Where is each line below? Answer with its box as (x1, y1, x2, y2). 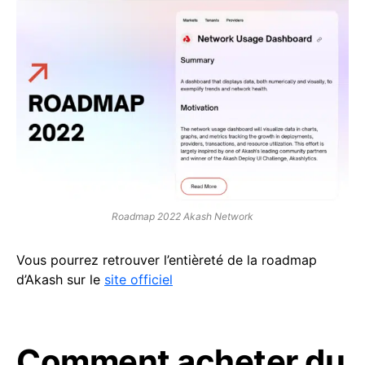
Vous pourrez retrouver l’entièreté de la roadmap (16, 252, 317, 269)
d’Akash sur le (16, 271, 104, 288)
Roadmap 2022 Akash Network (112, 210, 253, 223)
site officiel (104, 271, 173, 288)
